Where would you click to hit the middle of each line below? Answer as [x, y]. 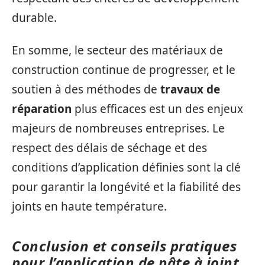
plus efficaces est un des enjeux [157, 109]
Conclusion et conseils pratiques [124, 246]
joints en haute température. [89, 206]
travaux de [190, 89]
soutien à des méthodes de [86, 89]
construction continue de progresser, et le [124, 70]
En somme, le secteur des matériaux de [117, 50]
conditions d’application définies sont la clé [126, 167]
